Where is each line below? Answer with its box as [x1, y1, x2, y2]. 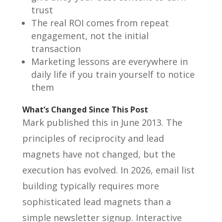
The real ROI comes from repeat [31, 17, 169, 29]
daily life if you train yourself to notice [31, 68, 195, 81]
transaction [31, 43, 81, 55]
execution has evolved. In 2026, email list [22, 164, 195, 176]
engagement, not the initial [31, 30, 149, 42]
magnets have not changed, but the [22, 148, 175, 161]
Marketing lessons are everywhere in [31, 55, 188, 68]
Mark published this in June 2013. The [22, 116, 182, 129]
